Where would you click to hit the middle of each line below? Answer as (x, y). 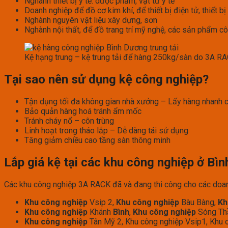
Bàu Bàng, (198, 202)
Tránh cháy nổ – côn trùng (69, 121)
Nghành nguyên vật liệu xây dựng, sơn (91, 20)
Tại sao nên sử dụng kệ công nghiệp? (106, 80)
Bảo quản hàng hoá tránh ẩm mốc (83, 111)
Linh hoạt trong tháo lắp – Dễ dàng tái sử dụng (106, 131)
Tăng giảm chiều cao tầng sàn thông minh (97, 140)
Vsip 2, (102, 202)
